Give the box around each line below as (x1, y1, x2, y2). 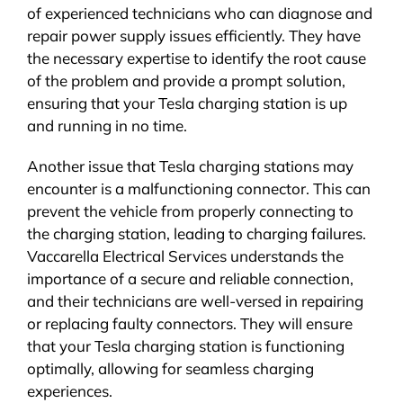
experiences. (26, 381, 112, 400)
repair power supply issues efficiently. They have (26, 25, 361, 45)
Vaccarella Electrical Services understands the (26, 246, 344, 265)
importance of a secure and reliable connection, (26, 268, 354, 288)
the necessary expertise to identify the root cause (26, 48, 366, 67)
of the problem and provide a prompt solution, (26, 70, 345, 90)
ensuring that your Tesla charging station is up (26, 93, 347, 112)
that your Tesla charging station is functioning (26, 336, 345, 355)
